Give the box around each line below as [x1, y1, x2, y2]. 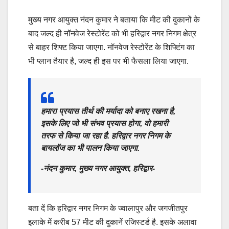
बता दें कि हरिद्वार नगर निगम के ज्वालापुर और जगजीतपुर [28, 204, 188, 213]
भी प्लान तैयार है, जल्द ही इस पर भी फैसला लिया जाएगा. [28, 57, 189, 66]
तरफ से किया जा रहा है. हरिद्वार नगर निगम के [41, 131, 170, 141]
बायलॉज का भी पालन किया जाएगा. [41, 144, 140, 153]
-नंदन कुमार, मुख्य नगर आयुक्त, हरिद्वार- [41, 164, 155, 173]
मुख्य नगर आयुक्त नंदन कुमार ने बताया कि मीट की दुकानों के [28, 15, 200, 25]
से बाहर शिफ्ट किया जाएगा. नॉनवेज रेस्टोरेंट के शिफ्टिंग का [28, 43, 195, 52]
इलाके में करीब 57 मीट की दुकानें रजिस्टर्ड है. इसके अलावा [28, 218, 197, 227]
